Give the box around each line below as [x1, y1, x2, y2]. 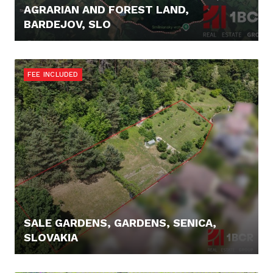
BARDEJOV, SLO [24, 18, 111, 30]
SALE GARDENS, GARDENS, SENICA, [24, 216, 216, 229]
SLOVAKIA [24, 231, 78, 244]
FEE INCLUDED [27, 71, 79, 79]
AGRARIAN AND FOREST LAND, [24, 3, 189, 16]
